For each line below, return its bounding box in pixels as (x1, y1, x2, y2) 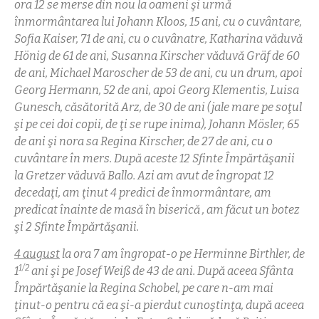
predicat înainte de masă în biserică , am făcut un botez (14, 202, 300, 216)
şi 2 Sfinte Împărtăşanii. (14, 219, 139, 234)
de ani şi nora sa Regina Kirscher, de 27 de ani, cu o (14, 134, 273, 148)
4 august (14, 247, 60, 261)
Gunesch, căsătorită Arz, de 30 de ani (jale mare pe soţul (14, 100, 302, 114)
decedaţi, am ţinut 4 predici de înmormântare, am (14, 185, 271, 199)
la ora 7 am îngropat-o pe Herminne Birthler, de (60, 247, 305, 261)
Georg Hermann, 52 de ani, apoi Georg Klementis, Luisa (14, 83, 299, 97)
